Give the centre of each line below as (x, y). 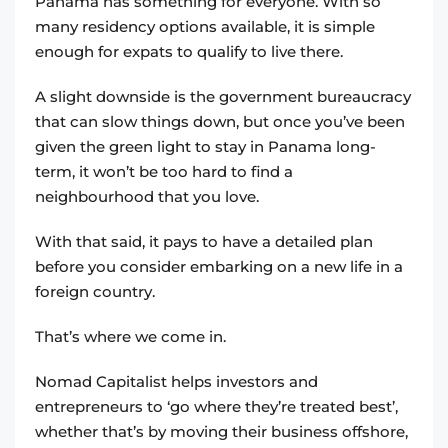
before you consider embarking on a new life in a (219, 267)
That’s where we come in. (132, 337)
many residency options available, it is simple (205, 27)
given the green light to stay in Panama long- (205, 147)
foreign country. (97, 292)
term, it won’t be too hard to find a (164, 172)
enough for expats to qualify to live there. (191, 52)
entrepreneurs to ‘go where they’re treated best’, (216, 407)
